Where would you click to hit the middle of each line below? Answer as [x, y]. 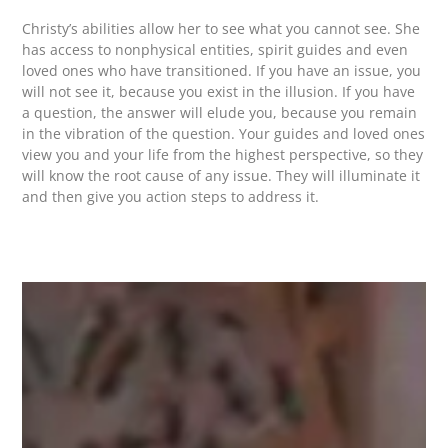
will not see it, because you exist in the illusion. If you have [219, 92]
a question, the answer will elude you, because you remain [220, 113]
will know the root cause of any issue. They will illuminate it [221, 176]
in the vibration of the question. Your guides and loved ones [224, 134]
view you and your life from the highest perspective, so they [223, 155]
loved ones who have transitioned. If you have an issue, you [222, 71]
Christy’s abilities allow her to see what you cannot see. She [221, 29]
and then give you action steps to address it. [171, 197]
